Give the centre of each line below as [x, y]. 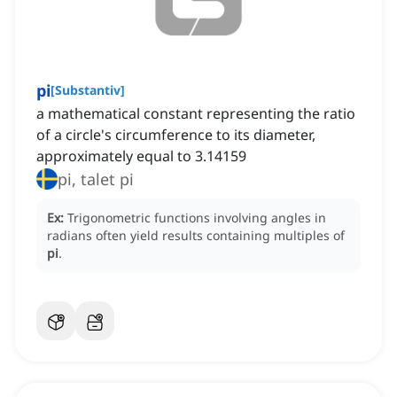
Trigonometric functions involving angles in [197, 218]
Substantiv [88, 90]
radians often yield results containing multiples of [196, 236]
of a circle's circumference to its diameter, [176, 135]
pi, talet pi [96, 179]
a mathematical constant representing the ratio [196, 114]
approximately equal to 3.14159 [141, 156]
